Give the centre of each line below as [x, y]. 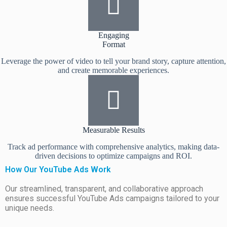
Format [113, 44]
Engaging [113, 35]
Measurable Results [113, 130]
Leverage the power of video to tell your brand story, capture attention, [113, 61]
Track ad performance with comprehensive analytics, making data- [113, 146]
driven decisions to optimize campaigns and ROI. [113, 156]
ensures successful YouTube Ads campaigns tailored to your [112, 198]
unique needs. [30, 208]
